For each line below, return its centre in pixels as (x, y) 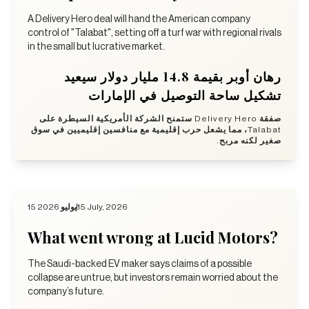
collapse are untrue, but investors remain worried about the (153, 278)
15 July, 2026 (102, 207)
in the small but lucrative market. (96, 47)
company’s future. (66, 291)
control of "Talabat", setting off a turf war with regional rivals (154, 33)
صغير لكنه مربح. (249, 140)
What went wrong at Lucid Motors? (153, 237)
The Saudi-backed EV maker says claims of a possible (140, 264)
